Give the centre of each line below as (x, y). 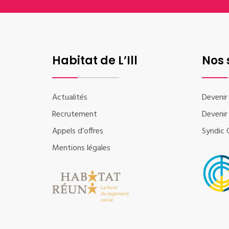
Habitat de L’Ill (95, 60)
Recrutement (75, 114)
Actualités (70, 97)
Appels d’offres (78, 131)
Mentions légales (81, 148)
